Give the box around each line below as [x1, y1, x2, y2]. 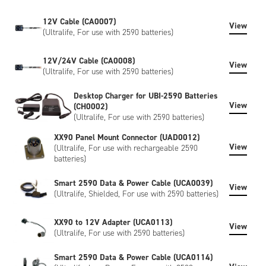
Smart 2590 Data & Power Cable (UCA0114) [53, 251, 213, 263]
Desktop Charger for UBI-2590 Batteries [74, 90, 218, 102]
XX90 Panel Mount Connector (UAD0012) [53, 131, 199, 143]
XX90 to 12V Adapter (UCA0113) [53, 216, 172, 228]
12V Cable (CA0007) [43, 15, 116, 27]
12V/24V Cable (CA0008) [43, 55, 135, 66]
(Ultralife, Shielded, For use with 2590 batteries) [53, 188, 218, 199]
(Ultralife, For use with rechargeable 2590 [53, 142, 198, 154]
